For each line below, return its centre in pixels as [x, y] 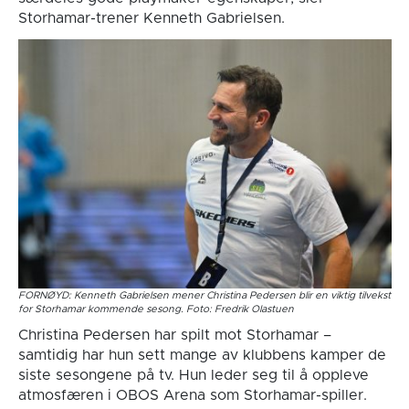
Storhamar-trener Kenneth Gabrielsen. [151, 18]
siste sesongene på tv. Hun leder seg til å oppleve [193, 375]
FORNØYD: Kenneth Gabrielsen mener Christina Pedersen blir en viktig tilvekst [204, 295]
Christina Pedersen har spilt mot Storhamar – [174, 335]
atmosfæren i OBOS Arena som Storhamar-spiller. [192, 395]
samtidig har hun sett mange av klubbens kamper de [202, 355]
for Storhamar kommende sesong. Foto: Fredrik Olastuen [156, 309]
